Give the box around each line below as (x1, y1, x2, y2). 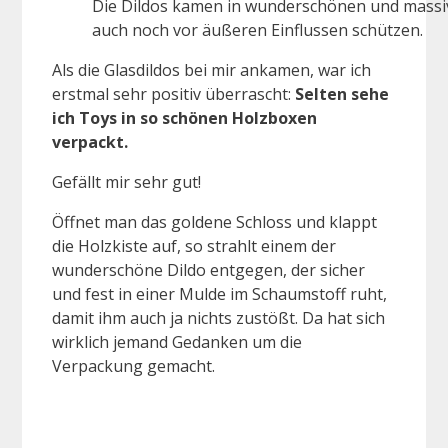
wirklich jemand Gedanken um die (52, 330, 302, 353)
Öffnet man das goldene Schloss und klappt (52, 210, 377, 233)
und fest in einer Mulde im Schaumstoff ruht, (52, 282, 387, 305)
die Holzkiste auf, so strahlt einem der (52, 234, 336, 257)
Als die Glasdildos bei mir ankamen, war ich (52, 58, 371, 81)
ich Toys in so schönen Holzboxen (52, 106, 317, 129)
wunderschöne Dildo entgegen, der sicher (52, 258, 365, 281)
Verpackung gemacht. (52, 354, 215, 377)
